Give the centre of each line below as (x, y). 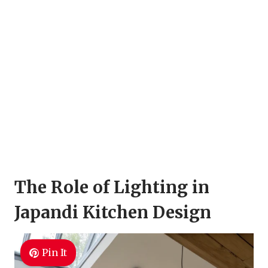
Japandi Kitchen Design (113, 213)
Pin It (54, 253)
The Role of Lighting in (112, 188)
